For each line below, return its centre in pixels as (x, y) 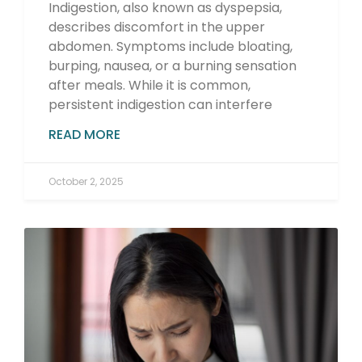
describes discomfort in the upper (157, 27)
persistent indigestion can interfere (160, 104)
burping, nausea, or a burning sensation (173, 65)
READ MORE (84, 134)
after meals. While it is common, (149, 85)
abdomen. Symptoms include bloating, (170, 46)
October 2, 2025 (86, 181)
